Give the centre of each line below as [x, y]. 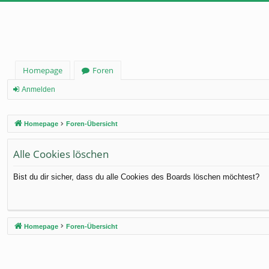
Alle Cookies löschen [61, 154]
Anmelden [38, 89]
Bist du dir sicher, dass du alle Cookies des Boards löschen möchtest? [136, 177]
